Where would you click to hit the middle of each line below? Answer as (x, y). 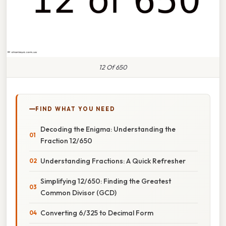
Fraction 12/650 (66, 140)
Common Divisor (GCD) (78, 192)
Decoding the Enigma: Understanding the (108, 129)
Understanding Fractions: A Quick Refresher (113, 161)
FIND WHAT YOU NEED (75, 109)
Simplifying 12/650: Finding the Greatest (106, 181)
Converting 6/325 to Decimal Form (97, 213)
